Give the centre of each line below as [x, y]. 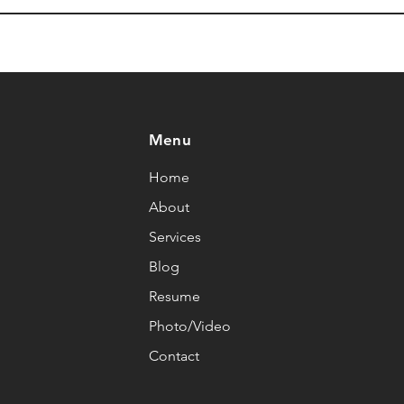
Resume [174, 296]
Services [174, 237]
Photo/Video [189, 326]
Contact [174, 356]
